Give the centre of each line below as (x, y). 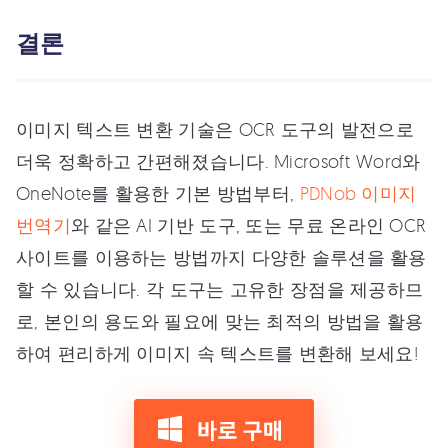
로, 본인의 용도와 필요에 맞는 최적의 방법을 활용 (220, 321)
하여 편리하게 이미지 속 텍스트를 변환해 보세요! (217, 353)
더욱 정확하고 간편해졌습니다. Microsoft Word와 (218, 161)
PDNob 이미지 (358, 193)
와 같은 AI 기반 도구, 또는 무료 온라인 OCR (248, 225)
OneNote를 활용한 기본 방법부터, (158, 193)
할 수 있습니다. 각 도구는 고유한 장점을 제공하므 (220, 289)
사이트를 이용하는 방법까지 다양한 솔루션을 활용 (221, 257)
